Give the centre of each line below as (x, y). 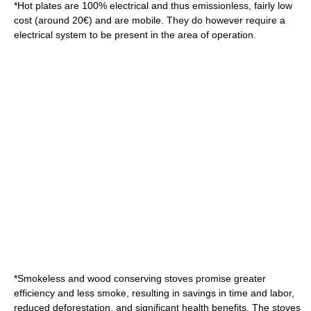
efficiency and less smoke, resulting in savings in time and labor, (154, 293)
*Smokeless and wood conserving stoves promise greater (140, 278)
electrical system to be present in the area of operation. (135, 35)
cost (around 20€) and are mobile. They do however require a (150, 20)
